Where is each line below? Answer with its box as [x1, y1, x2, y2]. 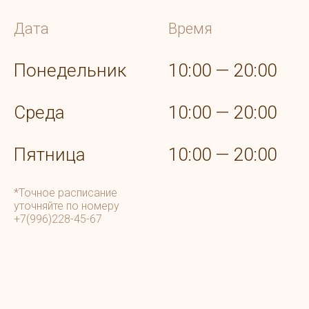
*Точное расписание [14, 186, 117, 200]
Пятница [14, 144, 86, 166]
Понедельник [14, 60, 126, 81]
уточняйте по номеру [14, 199, 119, 213]
